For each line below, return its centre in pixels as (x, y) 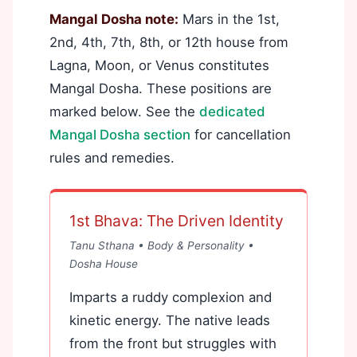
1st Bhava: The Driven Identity (177, 220)
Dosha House (104, 263)
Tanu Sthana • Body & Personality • (162, 245)
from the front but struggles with (173, 343)
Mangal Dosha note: (114, 19)
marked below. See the (124, 111)
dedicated (232, 111)
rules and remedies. (112, 157)
